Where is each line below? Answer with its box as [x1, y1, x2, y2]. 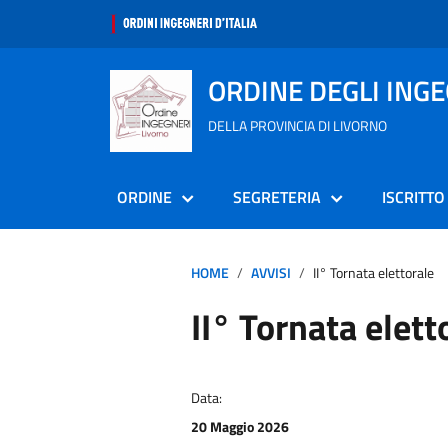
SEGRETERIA [233, 185, 321, 209]
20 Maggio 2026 [190, 416, 289, 437]
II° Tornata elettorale [312, 262, 434, 284]
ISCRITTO [382, 185, 445, 209]
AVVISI [250, 262, 291, 284]
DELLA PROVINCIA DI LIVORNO [208, 115, 387, 136]
